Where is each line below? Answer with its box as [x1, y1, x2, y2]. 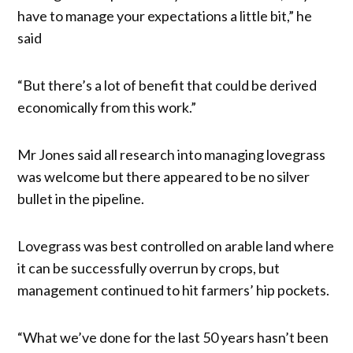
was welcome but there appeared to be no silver [17, 167, 310, 185]
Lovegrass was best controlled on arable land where [17, 236, 335, 255]
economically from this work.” [17, 98, 197, 116]
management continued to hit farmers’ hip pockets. [17, 281, 330, 299]
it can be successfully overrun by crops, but [17, 258, 281, 277]
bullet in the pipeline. [17, 189, 145, 207]
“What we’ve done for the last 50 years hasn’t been [17, 328, 329, 346]
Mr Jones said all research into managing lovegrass [17, 145, 326, 163]
